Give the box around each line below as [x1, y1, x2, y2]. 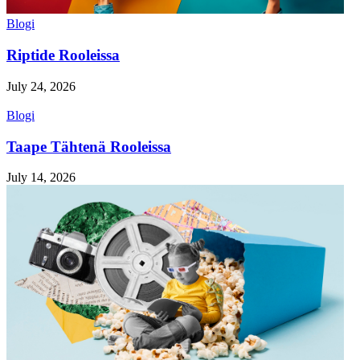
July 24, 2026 [6, 79, 76, 93]
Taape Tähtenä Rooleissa [6, 137, 171, 155]
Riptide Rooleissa [6, 47, 120, 64]
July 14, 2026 [6, 170, 76, 185]
